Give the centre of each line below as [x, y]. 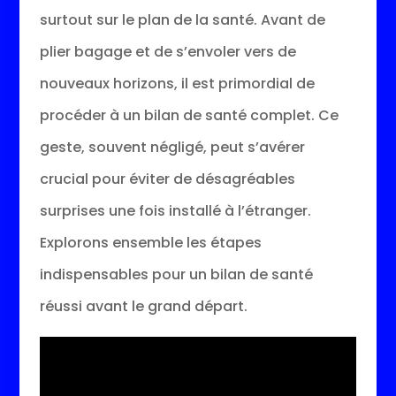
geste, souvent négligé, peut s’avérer [172, 147]
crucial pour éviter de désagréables [167, 179]
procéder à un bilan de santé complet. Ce [189, 115]
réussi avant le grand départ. [143, 306]
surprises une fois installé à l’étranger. [175, 210]
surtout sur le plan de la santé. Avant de [182, 19]
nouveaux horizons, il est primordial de [177, 83]
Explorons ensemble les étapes [150, 242]
